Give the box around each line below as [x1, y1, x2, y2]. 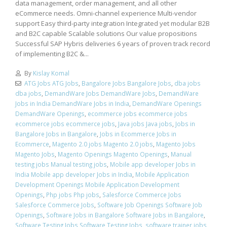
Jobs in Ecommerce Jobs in [100, 130, 176, 138]
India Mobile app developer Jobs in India [15, 170, 132, 179]
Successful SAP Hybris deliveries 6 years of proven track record [15, 39, 210, 48]
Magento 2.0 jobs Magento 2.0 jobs [52, 140, 153, 148]
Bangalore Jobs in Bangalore [15, 130, 97, 138]
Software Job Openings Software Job [97, 201, 202, 209]
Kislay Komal [32, 69, 69, 78]
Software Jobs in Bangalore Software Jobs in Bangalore [46, 211, 204, 219]
